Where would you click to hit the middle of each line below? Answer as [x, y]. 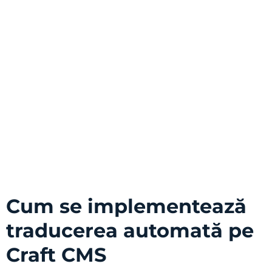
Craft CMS [56, 255]
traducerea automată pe [130, 231]
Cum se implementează [126, 206]
